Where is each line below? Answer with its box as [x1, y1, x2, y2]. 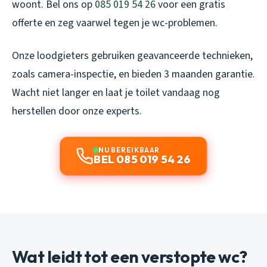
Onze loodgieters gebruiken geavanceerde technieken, [12, 48, 253, 64]
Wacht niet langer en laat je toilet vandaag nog [12, 85, 220, 101]
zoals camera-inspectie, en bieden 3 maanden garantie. [12, 67, 255, 82]
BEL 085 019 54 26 [94, 153, 191, 167]
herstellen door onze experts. [12, 104, 142, 119]
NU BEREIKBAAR [98, 145, 160, 155]
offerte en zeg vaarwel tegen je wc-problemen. [12, 15, 218, 31]
